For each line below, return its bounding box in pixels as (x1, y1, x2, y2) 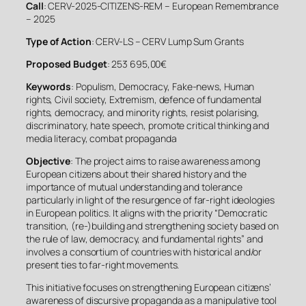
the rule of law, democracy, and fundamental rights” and (26, 232, 263, 245)
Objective (26, 154, 71, 167)
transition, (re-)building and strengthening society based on (26, 219, 279, 232)
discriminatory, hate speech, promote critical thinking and (26, 118, 270, 132)
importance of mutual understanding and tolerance (26, 180, 243, 193)
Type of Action (26, 34, 92, 48)
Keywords (26, 79, 72, 93)
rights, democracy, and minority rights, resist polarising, (26, 105, 260, 119)
